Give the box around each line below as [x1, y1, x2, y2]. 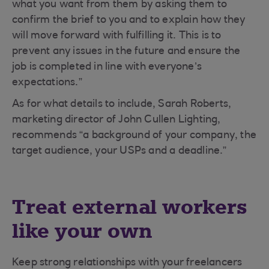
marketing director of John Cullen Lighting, [12, 115, 221, 125]
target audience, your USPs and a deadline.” [12, 146, 227, 157]
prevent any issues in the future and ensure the [12, 46, 241, 57]
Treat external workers [12, 195, 247, 220]
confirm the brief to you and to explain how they [12, 15, 246, 26]
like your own [12, 219, 153, 244]
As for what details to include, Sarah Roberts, [12, 99, 232, 110]
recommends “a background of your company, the [12, 130, 256, 141]
